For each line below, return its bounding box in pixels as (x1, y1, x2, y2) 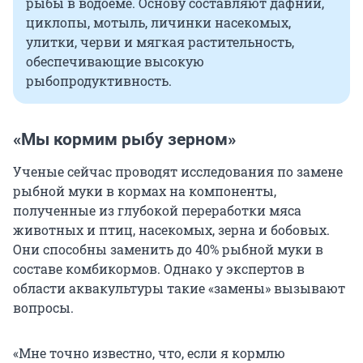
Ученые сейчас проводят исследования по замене (13, 163, 343, 181)
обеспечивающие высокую (26, 53, 204, 70)
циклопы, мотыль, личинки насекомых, (26, 14, 291, 32)
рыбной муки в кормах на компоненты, (13, 182, 276, 200)
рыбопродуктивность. (26, 72, 172, 90)
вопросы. (13, 299, 74, 317)
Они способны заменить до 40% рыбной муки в (13, 241, 323, 258)
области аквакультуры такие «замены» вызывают (13, 280, 345, 297)
